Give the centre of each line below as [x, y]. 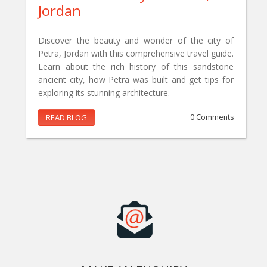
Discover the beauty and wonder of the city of [136, 41]
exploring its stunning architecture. [104, 93]
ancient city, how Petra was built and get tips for [136, 80]
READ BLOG [66, 118]
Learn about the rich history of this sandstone [136, 67]
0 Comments [212, 117]
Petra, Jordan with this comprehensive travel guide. [136, 54]
